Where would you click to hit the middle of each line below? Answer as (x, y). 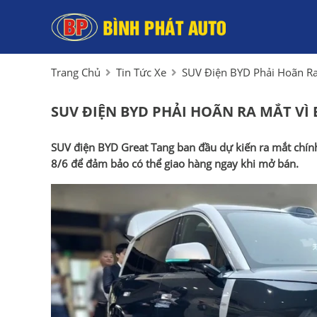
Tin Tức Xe (141, 72)
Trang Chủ (76, 72)
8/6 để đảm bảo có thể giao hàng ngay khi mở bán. (175, 164)
